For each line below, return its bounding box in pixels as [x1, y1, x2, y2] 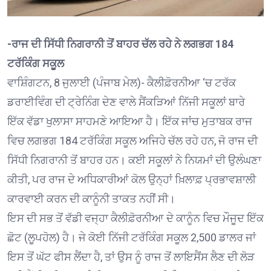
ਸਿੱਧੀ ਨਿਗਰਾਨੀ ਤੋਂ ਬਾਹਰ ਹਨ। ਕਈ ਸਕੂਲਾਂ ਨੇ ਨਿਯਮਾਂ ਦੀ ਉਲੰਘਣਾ [7, 154, 261, 167]
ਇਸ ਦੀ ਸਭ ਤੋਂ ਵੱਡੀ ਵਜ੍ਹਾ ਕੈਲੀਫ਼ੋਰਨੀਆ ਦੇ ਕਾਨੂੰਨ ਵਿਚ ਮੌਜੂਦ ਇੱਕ [7, 212, 264, 225]
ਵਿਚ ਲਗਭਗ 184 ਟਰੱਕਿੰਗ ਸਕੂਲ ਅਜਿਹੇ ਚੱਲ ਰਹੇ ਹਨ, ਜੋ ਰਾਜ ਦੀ [7, 134, 258, 148]
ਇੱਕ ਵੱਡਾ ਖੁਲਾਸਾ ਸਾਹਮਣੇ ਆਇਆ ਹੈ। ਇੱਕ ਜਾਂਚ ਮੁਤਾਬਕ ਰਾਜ [7, 115, 252, 128]
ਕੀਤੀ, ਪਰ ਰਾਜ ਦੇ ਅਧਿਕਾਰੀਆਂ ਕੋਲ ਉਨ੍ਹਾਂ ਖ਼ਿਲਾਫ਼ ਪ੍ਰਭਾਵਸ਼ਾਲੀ [7, 173, 256, 186]
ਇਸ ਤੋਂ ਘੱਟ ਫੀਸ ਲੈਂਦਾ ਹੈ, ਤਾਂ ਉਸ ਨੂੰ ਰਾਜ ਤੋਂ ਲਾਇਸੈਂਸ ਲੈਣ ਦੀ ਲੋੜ [7, 250, 255, 264]
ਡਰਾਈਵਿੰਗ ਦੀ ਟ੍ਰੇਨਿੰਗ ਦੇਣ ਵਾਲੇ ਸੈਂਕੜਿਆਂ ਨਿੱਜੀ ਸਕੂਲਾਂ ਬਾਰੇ [7, 96, 245, 109]
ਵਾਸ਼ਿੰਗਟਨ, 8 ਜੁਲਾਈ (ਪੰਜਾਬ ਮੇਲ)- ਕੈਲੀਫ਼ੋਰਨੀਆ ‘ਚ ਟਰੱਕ [7, 76, 236, 90]
